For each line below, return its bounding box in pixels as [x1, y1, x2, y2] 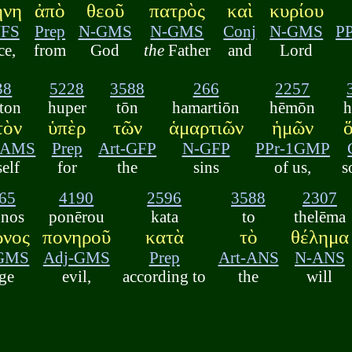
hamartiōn [172, 98, 240, 117]
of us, [273, 158, 311, 177]
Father [163, 41, 211, 60]
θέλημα [290, 225, 349, 247]
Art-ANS [218, 247, 279, 266]
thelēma [293, 207, 346, 225]
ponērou [48, 207, 104, 225]
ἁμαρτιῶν [168, 117, 244, 139]
